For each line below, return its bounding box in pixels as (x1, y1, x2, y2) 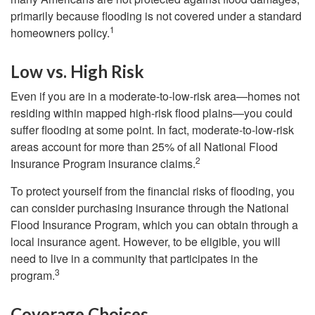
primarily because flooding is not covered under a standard (11, 8, 302, 24)
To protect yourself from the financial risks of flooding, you (11, 183, 295, 199)
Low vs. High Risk (11, 61, 144, 82)
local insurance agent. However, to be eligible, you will (11, 233, 281, 250)
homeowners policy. (11, 25, 110, 41)
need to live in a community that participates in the (11, 250, 258, 266)
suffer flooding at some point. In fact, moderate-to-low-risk (11, 122, 294, 138)
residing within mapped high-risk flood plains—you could (11, 105, 292, 121)
